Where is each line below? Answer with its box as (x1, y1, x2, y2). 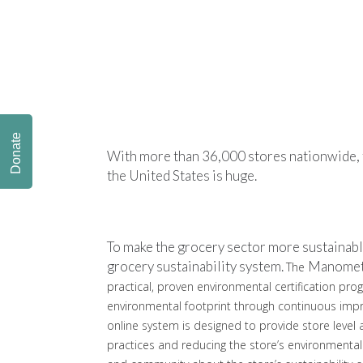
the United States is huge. (107, 166, 257, 184)
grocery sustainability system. (107, 257, 286, 275)
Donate (9, 132, 23, 174)
